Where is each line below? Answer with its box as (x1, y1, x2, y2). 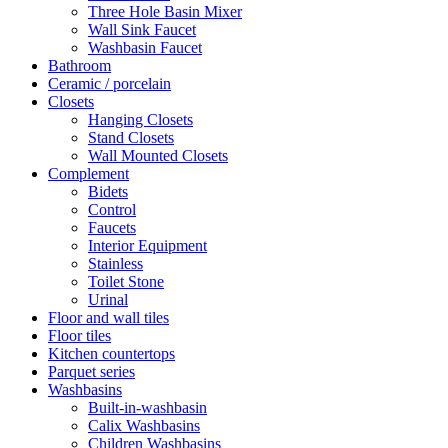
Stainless (88, 254, 143, 272)
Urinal (88, 290, 128, 308)
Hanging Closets (88, 110, 193, 128)
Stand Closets (88, 128, 174, 146)
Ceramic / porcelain (48, 74, 171, 92)
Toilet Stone (88, 272, 164, 290)
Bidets (88, 182, 128, 200)
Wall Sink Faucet (88, 20, 196, 38)
